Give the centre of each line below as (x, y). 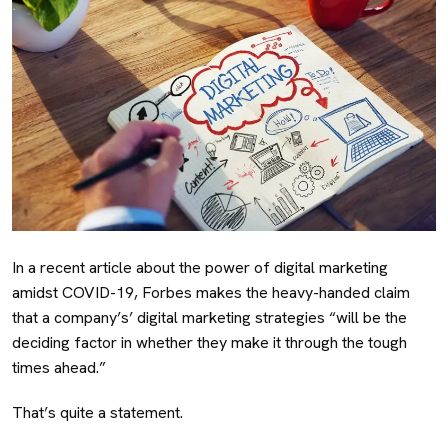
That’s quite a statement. (99, 412)
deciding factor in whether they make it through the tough (209, 342)
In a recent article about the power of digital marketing (200, 267)
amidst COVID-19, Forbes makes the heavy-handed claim (211, 292)
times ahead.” (59, 367)
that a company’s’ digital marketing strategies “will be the (209, 317)
